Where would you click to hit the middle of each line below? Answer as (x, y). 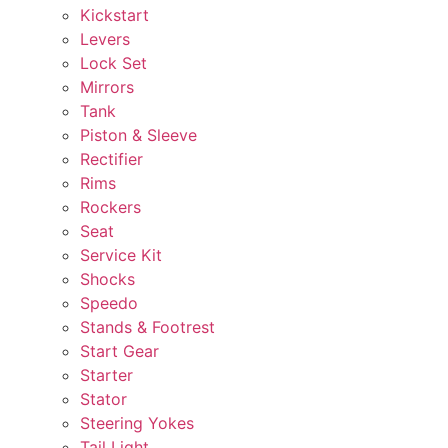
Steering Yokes (137, 423)
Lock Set (113, 63)
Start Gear (119, 351)
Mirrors (107, 87)
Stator (103, 399)
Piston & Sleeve (138, 135)
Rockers (110, 207)
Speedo (109, 303)
